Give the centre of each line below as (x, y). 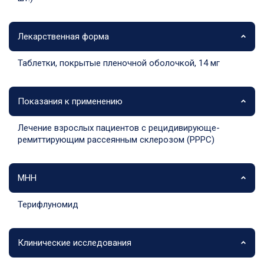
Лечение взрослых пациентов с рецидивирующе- (119, 128)
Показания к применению (70, 101)
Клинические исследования (75, 242)
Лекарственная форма (63, 36)
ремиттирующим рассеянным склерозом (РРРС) (116, 139)
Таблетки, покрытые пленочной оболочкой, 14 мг (119, 63)
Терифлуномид (48, 204)
